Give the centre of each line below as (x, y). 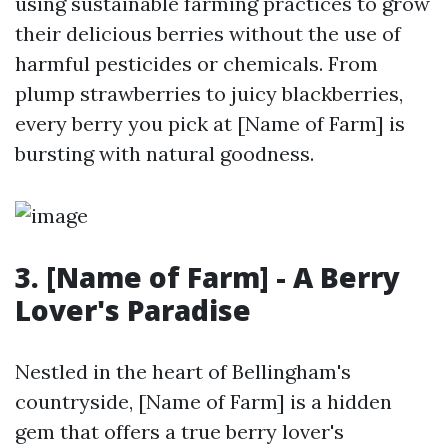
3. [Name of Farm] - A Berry (207, 277)
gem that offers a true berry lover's (179, 431)
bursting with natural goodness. (164, 153)
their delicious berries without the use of (208, 33)
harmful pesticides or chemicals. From (196, 63)
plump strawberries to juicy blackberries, (209, 93)
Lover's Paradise (133, 310)
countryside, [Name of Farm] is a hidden (203, 401)
